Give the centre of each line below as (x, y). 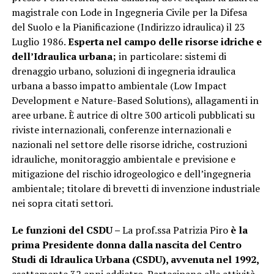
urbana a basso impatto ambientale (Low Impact (119, 85)
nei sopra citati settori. (62, 203)
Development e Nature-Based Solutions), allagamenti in (135, 100)
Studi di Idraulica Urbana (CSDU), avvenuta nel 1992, (135, 259)
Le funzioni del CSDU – (67, 230)
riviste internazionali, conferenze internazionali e (121, 129)
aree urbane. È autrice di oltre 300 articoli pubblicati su (133, 115)
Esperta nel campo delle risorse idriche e (165, 41)
